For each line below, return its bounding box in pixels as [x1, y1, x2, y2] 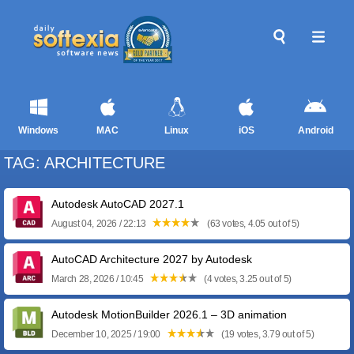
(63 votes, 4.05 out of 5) [205, 218, 300, 229]
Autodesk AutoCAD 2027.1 [51, 198, 184, 210]
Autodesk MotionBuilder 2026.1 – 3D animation [51, 308, 287, 321]
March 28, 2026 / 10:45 [51, 273, 145, 284]
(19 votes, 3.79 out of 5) [219, 329, 314, 340]
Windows [18, 125, 59, 136]
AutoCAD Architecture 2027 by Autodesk [51, 253, 252, 265]
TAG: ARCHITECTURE [4, 154, 165, 171]
